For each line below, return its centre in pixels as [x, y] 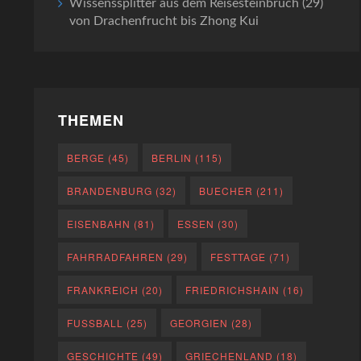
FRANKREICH [103, 290]
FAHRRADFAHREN [116, 257]
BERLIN [172, 158]
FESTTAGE [239, 257]
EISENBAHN [99, 224]
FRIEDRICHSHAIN [233, 290]
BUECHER [226, 191]
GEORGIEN [199, 323]
